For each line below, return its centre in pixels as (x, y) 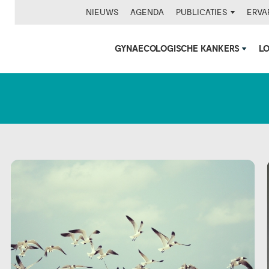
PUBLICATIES (203, 12)
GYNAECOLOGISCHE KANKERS (178, 49)
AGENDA (147, 12)
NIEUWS (102, 12)
